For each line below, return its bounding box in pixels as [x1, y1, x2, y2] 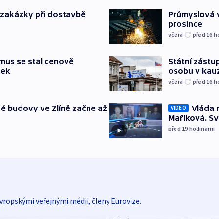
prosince [168, 19, 202, 28]
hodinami [189, 124, 215, 132]
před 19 [168, 124, 189, 132]
